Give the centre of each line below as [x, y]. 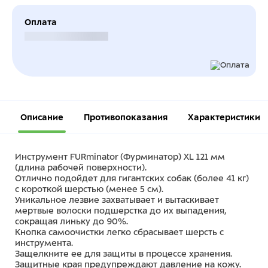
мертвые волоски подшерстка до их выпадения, [121, 211]
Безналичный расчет [66, 36]
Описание [42, 117]
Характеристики [224, 117]
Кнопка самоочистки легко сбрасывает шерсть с [119, 232]
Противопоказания [126, 117]
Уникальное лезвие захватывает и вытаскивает [117, 200]
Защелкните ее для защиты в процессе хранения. [124, 254]
